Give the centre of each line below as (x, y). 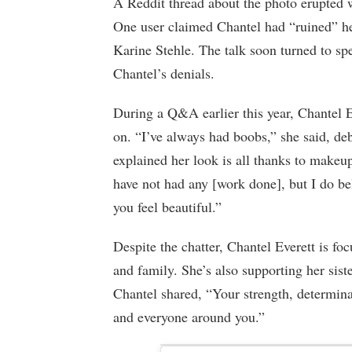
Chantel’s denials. (164, 73)
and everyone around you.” (189, 317)
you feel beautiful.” (167, 207)
